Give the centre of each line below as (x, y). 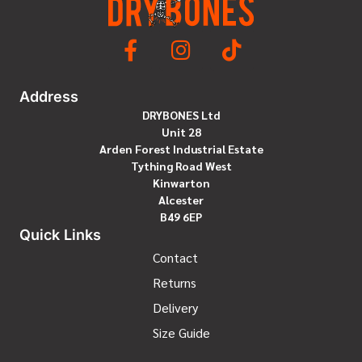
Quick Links (60, 235)
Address (49, 97)
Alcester (181, 200)
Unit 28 (181, 132)
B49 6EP (181, 217)
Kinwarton (181, 183)
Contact (175, 258)
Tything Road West (181, 166)
